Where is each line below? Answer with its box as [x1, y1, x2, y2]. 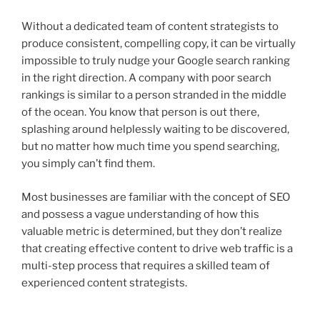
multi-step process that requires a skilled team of [21, 259, 270, 272]
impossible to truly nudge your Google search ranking [21, 54, 290, 68]
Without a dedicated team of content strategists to [21, 20, 279, 34]
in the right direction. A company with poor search [21, 71, 271, 85]
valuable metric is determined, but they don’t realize [21, 224, 282, 238]
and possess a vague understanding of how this [21, 207, 259, 221]
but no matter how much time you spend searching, [21, 140, 279, 154]
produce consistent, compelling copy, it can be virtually [21, 37, 296, 51]
